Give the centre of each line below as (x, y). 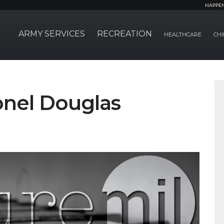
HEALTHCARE (183, 34)
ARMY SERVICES (52, 34)
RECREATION (124, 34)
